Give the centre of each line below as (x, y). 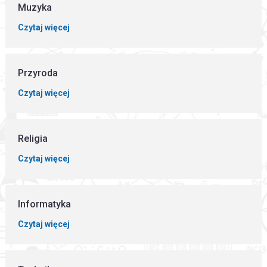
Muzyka (35, 7)
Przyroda (38, 73)
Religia (33, 138)
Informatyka (45, 204)
